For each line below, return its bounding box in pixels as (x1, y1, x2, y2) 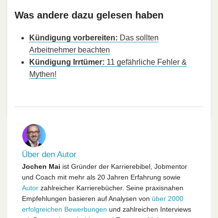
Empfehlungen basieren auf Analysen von (22, 194, 152, 202)
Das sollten (118, 33, 159, 42)
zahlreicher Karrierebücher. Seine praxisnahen (38, 183, 183, 192)
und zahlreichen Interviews (107, 205, 191, 213)
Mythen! (29, 70, 56, 78)
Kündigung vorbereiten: (29, 33, 118, 42)
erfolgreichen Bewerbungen (22, 205, 107, 213)
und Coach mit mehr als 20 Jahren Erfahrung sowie (22, 173, 181, 181)
